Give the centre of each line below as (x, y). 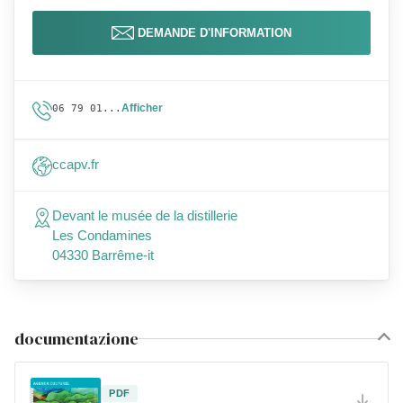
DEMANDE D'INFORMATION (215, 33)
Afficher (142, 108)
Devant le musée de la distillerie (145, 215)
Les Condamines (102, 235)
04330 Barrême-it (103, 255)
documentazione (76, 339)
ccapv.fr (76, 164)
